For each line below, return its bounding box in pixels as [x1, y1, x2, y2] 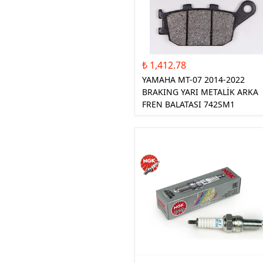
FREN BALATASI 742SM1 [142, 98, 235, 110]
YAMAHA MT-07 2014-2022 [142, 73, 245, 85]
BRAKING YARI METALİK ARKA [142, 86, 258, 97]
